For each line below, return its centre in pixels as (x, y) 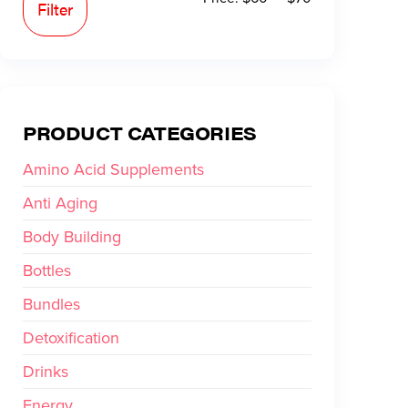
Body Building (72, 237)
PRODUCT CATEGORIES (140, 133)
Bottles (47, 270)
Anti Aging (60, 203)
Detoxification (71, 338)
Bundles (51, 304)
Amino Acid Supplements (113, 169)
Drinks (46, 372)
